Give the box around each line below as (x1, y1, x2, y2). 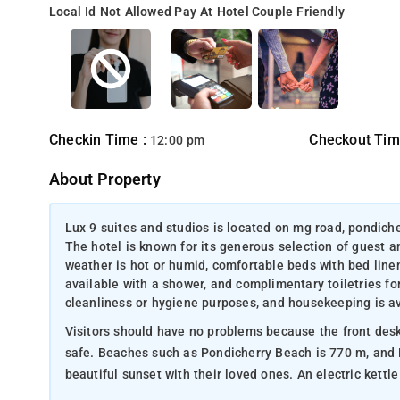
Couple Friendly (252, 4, 346, 20)
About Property (49, 171, 161, 188)
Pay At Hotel (174, 4, 249, 20)
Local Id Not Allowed (49, 4, 172, 20)
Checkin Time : (49, 131, 151, 148)
